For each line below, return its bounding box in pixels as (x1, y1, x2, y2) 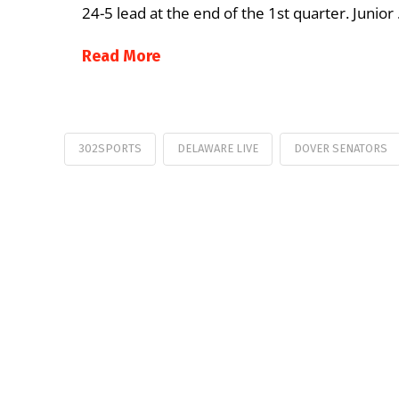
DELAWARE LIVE (176, 141, 258, 155)
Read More (82, 46, 160, 67)
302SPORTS (78, 141, 142, 155)
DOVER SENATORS (293, 141, 387, 155)
